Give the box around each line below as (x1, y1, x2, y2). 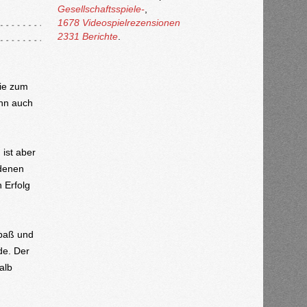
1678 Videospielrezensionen (57, 17, 180, 29)
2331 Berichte (57, 31, 118, 42)
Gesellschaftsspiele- (57, 3, 145, 15)
